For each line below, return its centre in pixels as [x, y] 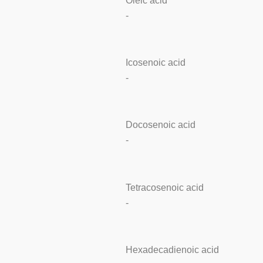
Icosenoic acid [155, 62]
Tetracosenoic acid [164, 187]
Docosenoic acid [160, 125]
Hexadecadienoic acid [172, 250]
